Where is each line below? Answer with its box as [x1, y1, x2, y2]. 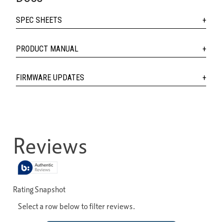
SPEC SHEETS [16, 15, 62, 25]
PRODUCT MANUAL [16, 44, 78, 54]
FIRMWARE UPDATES [16, 72, 84, 82]
